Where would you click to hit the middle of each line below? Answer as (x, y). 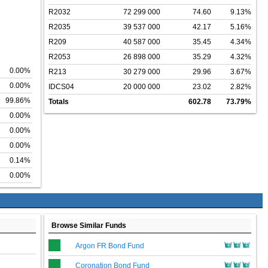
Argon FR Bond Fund (110, 246)
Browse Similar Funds (89, 226)
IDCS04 (61, 87)
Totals (59, 102)
